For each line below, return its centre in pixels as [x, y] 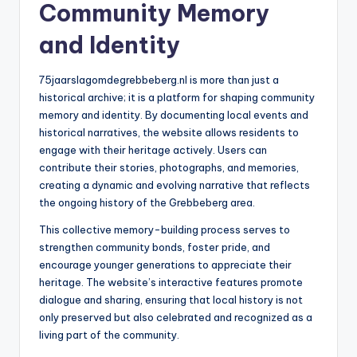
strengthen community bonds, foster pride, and [155, 247]
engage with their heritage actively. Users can [153, 150]
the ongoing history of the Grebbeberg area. [147, 203]
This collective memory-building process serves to [165, 230]
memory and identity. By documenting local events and [174, 115]
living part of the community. [109, 335]
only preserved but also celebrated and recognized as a [176, 318]
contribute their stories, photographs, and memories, [169, 168]
